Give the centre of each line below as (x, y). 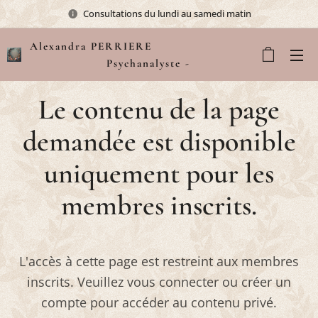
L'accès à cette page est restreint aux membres (159, 261)
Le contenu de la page (159, 109)
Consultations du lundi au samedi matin (167, 13)
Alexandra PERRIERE (119, 46)
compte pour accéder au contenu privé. (159, 302)
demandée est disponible (159, 141)
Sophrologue (65, 80)
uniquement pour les (159, 173)
